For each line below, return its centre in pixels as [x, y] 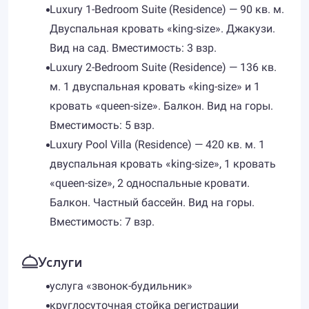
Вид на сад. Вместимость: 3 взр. [133, 48]
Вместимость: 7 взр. [102, 222]
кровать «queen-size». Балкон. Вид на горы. [161, 106]
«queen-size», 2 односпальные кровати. [150, 183]
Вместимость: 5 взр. [102, 125]
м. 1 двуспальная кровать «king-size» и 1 [155, 87]
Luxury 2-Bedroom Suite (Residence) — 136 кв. [163, 67]
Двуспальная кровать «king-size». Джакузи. [162, 29]
